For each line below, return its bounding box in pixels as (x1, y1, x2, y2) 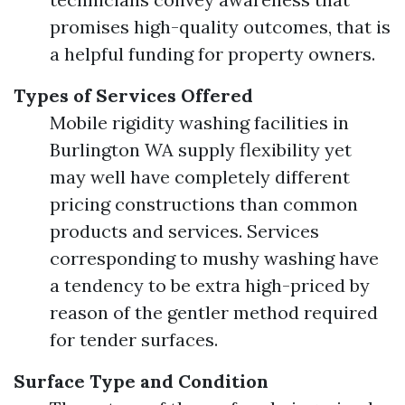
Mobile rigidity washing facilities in (50, 111, 349, 134)
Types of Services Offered (14, 84, 253, 107)
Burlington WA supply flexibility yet (50, 138, 352, 161)
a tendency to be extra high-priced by (50, 274, 370, 297)
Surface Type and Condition (14, 370, 268, 392)
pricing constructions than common (50, 193, 358, 215)
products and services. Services (50, 220, 319, 242)
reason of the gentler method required (50, 301, 378, 324)
